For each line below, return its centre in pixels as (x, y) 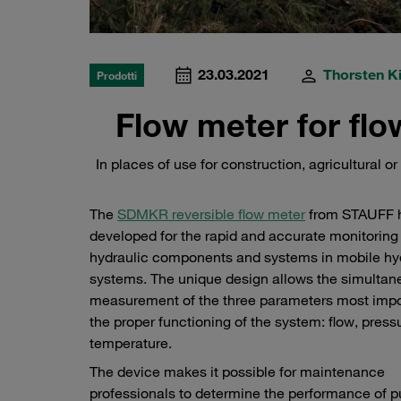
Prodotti (117, 76)
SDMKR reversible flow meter (211, 214)
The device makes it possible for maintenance (237, 372)
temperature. (131, 343)
